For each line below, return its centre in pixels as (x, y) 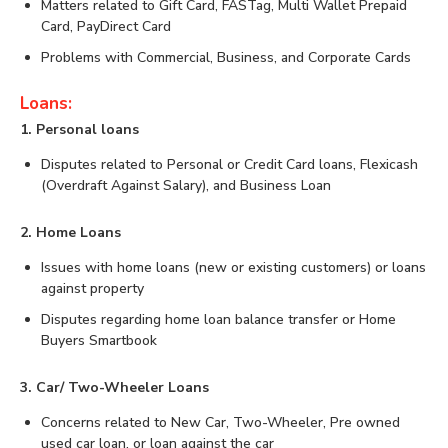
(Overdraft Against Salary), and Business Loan (186, 186)
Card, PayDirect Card (106, 27)
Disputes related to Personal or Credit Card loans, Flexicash (229, 165)
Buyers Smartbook (99, 341)
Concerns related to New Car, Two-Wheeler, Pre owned (220, 423)
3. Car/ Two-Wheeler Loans (114, 388)
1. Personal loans (79, 130)
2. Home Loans (70, 233)
